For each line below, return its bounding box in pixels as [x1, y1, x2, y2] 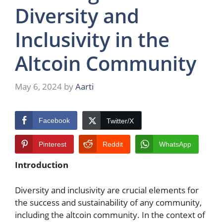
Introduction [15, 159, 68, 171]
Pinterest [39, 140, 66, 149]
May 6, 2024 [15, 81, 62, 93]
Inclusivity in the [15, 25, 169, 53]
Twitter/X [107, 117, 134, 125]
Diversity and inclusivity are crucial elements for [15, 184, 199, 196]
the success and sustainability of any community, [15, 196, 202, 208]
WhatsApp [159, 140, 191, 149]
